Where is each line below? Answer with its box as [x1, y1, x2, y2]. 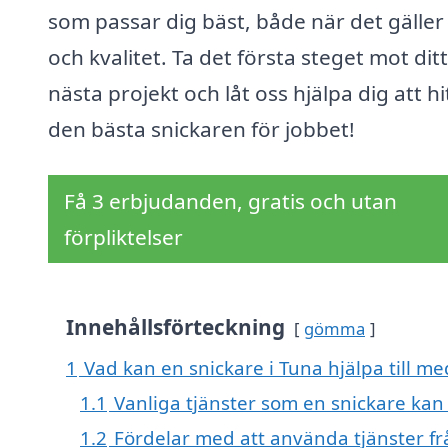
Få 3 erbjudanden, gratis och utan [64, 187, 397, 216]
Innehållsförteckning [66, 313, 285, 342]
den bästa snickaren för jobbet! [48, 115, 355, 144]
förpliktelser [64, 223, 183, 252]
